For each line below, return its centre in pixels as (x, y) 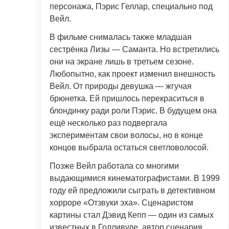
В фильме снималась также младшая (121, 37)
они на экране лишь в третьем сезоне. (122, 61)
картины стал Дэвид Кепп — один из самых (132, 215)
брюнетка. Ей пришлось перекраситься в (127, 98)
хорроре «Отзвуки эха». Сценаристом (121, 202)
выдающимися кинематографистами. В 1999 (135, 178)
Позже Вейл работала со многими (114, 166)
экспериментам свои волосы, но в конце (126, 135)
